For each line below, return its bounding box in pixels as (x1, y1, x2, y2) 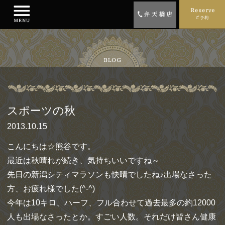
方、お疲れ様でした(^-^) (7, 184, 95, 193)
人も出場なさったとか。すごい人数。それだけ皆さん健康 (7, 212, 216, 221)
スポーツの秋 (7, 104, 75, 117)
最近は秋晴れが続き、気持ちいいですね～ (7, 156, 160, 165)
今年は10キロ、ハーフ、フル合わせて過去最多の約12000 (7, 198, 215, 207)
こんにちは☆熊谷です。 (7, 142, 95, 151)
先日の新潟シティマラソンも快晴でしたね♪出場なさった (7, 170, 212, 179)
